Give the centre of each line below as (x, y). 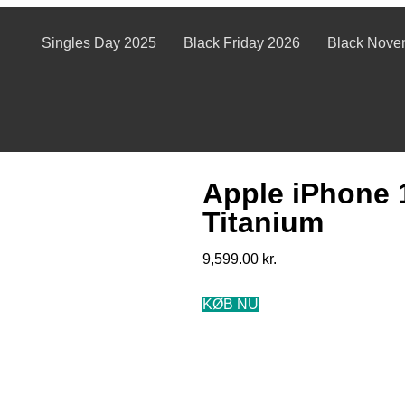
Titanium (263, 222)
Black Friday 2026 (241, 43)
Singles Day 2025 (99, 43)
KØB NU (231, 304)
